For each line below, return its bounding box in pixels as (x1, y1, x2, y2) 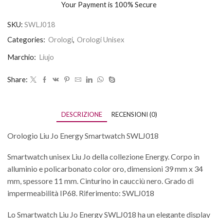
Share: (7, 74, 28, 84)
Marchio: (7, 52, 36, 61)
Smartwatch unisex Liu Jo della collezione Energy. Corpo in (7, 152, 200, 162)
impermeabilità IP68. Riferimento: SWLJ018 (7, 188, 154, 198)
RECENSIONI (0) (111, 110, 157, 118)
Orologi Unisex (77, 35, 124, 44)
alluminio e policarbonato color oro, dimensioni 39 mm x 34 (7, 164, 203, 174)
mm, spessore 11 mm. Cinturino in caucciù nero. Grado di (7, 176, 194, 186)
